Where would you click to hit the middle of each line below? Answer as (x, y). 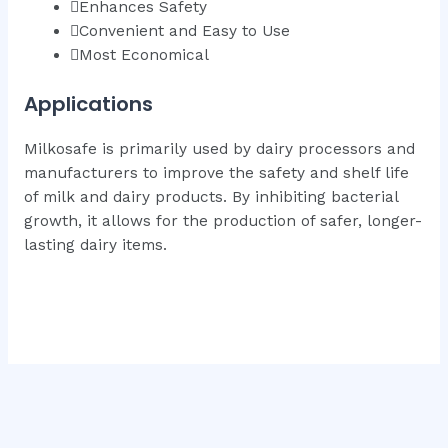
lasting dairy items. (95, 244)
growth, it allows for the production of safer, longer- (222, 220)
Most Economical (144, 55)
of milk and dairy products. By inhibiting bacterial (210, 196)
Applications (88, 103)
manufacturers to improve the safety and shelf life (216, 172)
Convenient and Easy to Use (185, 31)
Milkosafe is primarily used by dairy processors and (219, 148)
